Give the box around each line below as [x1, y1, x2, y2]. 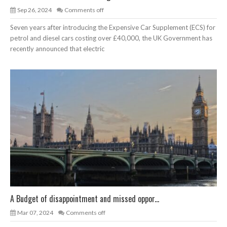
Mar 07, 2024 [17, 209, 53, 217]
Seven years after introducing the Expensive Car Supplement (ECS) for [10, 23, 215, 31]
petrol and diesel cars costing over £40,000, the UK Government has [10, 33, 212, 42]
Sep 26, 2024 [17, 6, 52, 14]
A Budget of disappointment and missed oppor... [10, 193, 159, 205]
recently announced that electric [10, 44, 104, 53]
